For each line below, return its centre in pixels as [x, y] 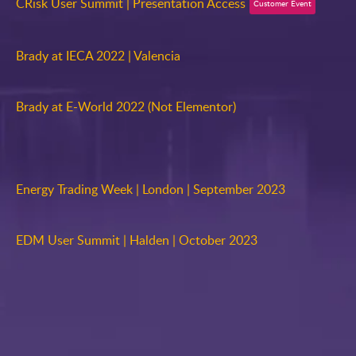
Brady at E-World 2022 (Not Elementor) [126, 106]
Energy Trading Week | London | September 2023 [151, 189]
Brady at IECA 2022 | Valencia [98, 56]
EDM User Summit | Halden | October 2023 [137, 240]
